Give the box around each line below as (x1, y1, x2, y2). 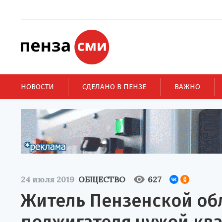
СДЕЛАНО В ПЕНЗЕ (82, 82, 146, 91)
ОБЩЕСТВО (78, 174, 125, 184)
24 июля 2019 (21, 174, 74, 184)
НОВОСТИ (21, 82, 54, 91)
